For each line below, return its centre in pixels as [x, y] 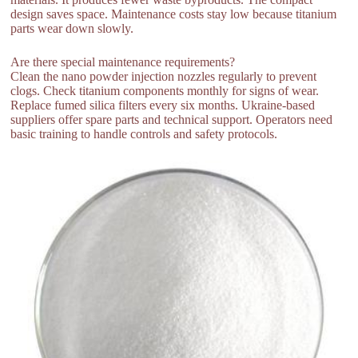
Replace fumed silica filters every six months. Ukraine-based [163, 105]
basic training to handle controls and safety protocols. [144, 133]
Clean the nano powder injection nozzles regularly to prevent [164, 76]
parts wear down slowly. [72, 28]
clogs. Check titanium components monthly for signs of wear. [165, 90]
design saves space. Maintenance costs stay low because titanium [174, 14]
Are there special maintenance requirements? [123, 62]
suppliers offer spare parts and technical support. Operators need [172, 119]
